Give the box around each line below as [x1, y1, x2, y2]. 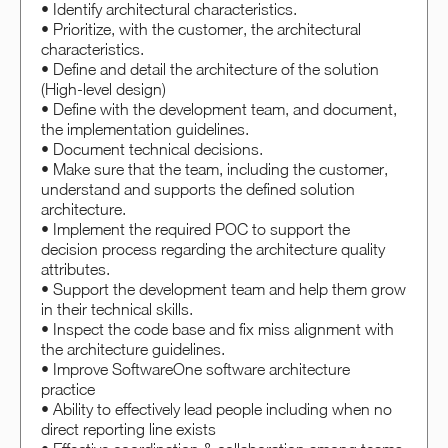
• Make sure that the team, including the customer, [41, 159, 388, 178]
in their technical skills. [41, 299, 193, 318]
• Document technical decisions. [41, 139, 263, 158]
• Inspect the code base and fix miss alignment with [41, 319, 394, 338]
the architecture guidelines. [41, 339, 225, 358]
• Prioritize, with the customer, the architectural [41, 19, 361, 38]
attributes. [41, 259, 110, 278]
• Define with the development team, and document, [41, 99, 397, 118]
